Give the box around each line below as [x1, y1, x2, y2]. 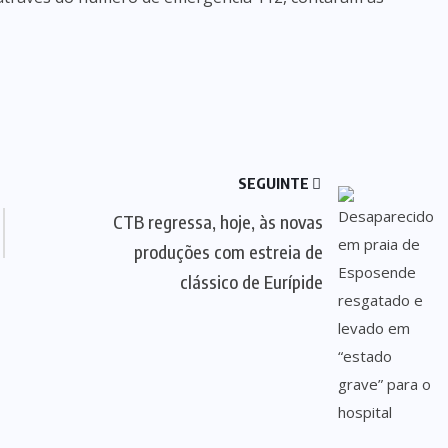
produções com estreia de [133, 240, 323, 263]
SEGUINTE [237, 174, 312, 192]
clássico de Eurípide [179, 270, 323, 293]
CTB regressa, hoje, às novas [112, 210, 323, 233]
